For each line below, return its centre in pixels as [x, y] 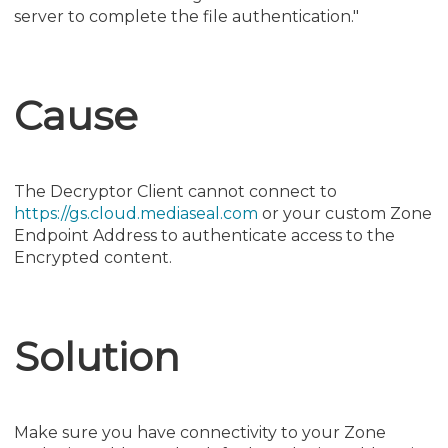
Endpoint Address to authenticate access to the [204, 235]
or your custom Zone [345, 213]
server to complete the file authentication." [186, 16]
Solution [97, 356]
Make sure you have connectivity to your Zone [200, 432]
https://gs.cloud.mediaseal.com [136, 213]
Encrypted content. [93, 257]
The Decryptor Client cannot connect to [175, 191]
